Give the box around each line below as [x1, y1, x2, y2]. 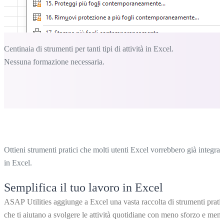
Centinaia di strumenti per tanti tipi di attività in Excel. [4, 44, 173, 53]
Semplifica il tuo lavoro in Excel [4, 181, 163, 194]
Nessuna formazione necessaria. [4, 57, 104, 66]
